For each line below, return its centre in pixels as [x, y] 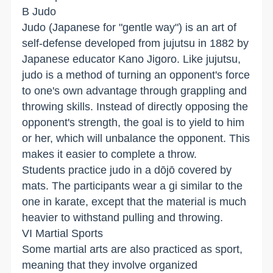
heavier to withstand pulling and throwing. [123, 217]
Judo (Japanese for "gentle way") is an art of [129, 27]
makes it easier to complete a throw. [110, 154]
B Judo [39, 11]
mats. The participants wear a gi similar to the [133, 186]
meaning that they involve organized [110, 265]
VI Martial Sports [63, 233]
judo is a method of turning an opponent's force [136, 75]
